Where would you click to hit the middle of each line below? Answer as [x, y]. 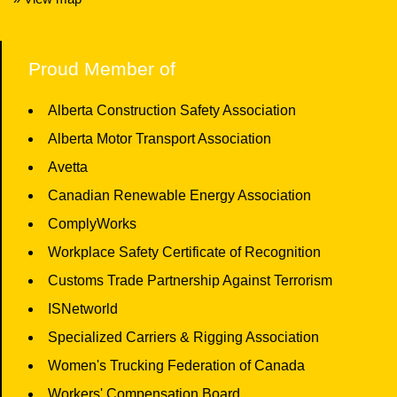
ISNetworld [83, 309]
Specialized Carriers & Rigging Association [183, 337]
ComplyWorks [92, 224]
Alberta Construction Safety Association [172, 110]
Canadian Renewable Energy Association [179, 195]
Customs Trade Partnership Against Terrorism [190, 280]
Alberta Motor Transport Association [160, 139]
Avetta [68, 167]
